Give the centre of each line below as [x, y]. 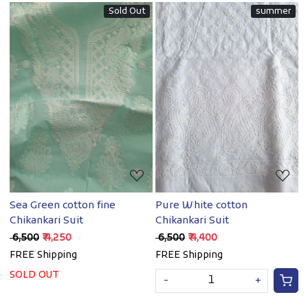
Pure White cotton [201, 206]
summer [273, 11]
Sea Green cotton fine [63, 206]
